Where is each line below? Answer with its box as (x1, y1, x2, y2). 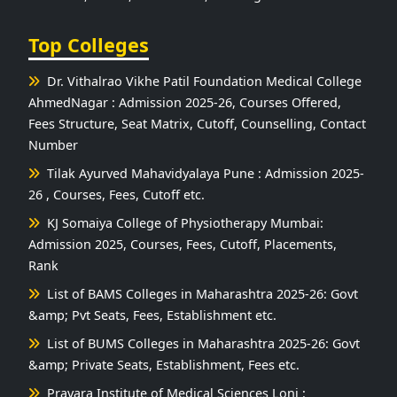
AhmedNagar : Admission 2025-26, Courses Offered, (28, 93, 341, 111)
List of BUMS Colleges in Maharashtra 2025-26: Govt (40, 334, 360, 352)
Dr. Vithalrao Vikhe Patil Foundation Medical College (40, 72, 362, 90)
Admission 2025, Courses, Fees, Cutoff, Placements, (28, 235, 337, 253)
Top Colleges (28, 31, 149, 58)
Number (28, 136, 78, 153)
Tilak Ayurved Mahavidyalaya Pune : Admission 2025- (40, 164, 364, 182)
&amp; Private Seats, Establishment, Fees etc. (28, 355, 300, 373)
